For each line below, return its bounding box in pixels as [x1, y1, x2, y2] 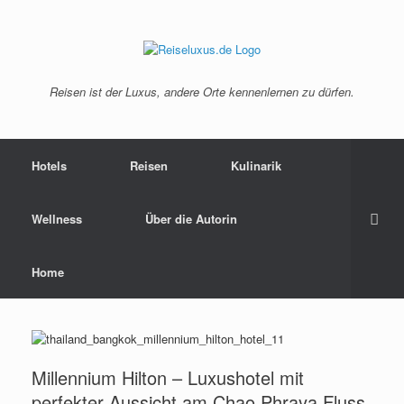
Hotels [32, 157, 67, 174]
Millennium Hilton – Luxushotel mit [32, 364, 304, 390]
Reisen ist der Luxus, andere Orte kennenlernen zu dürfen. [50, 83, 354, 100]
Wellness [32, 210, 82, 227]
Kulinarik [231, 157, 281, 174]
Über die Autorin [145, 210, 237, 227]
